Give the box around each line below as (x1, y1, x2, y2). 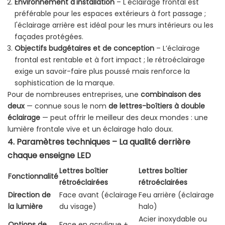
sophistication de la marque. (15, 78, 115, 88)
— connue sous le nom (25, 101, 108, 111)
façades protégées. (15, 32, 83, 42)
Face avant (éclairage (59, 190, 137, 200)
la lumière (8, 201, 43, 212)
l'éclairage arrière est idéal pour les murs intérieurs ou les (15, 20, 213, 31)
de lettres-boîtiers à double (108, 101, 205, 111)
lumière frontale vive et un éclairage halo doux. (8, 124, 173, 135)
